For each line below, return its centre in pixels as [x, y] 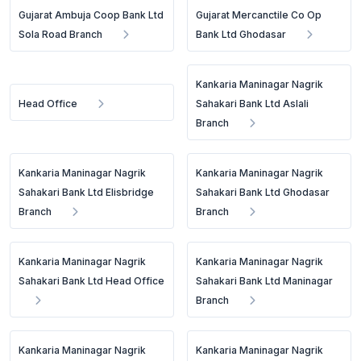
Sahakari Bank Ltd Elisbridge [86, 192]
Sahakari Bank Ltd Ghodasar [263, 192]
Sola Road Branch [60, 34]
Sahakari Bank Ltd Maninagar [265, 281]
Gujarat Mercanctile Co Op [259, 15]
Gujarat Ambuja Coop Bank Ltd [91, 15]
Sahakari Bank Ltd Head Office [91, 281]
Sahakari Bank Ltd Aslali [253, 104]
